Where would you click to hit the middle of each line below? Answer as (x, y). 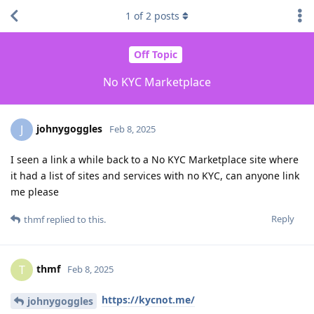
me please (35, 191)
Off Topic (155, 55)
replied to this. (75, 219)
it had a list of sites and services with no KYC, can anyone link (155, 175)
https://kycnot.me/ (148, 299)
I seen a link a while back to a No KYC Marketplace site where (155, 159)
